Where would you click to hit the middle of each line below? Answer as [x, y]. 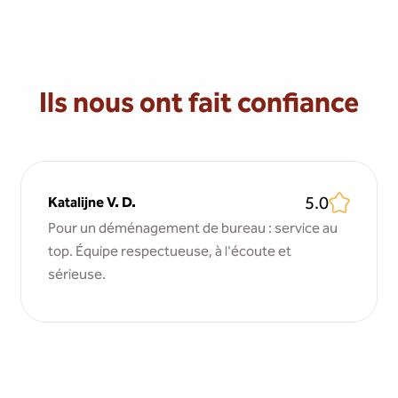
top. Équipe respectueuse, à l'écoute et [170, 251]
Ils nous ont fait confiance [199, 102]
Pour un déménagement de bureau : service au [193, 228]
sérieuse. [77, 274]
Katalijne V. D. [92, 202]
